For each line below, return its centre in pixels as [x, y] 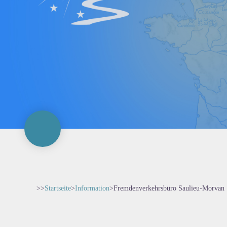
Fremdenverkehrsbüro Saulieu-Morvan [169, 188]
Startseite [58, 188]
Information [92, 188]
